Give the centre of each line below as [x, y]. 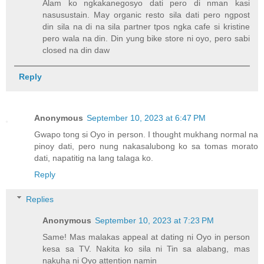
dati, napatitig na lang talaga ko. [94, 158]
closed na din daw [76, 50]
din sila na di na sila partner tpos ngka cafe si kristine [146, 27]
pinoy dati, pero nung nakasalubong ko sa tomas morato [146, 146]
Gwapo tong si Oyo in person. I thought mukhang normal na [146, 135]
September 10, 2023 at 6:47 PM [146, 118]
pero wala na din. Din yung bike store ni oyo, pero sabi [146, 39]
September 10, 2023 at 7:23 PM [155, 220]
